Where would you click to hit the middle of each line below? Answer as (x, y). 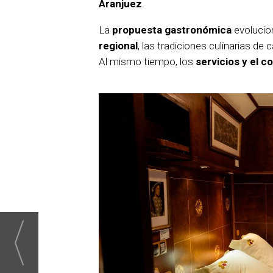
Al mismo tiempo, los (147, 62)
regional (118, 46)
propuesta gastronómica (172, 30)
